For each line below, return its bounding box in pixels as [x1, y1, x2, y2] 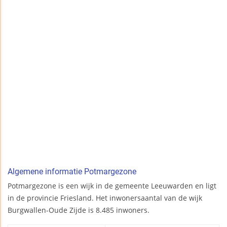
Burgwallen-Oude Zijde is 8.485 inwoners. [8, 205, 149, 215]
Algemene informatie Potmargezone [8, 167, 136, 177]
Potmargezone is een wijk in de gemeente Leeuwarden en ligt [8, 181, 216, 191]
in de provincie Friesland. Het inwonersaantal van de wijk [8, 193, 202, 203]
